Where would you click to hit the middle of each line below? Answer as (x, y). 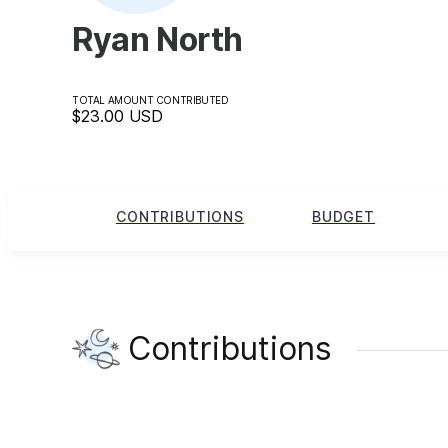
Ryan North (157, 39)
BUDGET (343, 217)
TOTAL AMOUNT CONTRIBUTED (150, 99)
